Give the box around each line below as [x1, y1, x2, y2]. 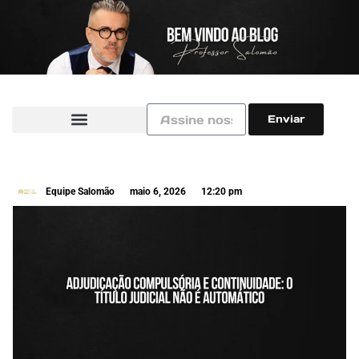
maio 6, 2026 [130, 186, 186, 198]
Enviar [267, 112, 305, 127]
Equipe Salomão [46, 186, 115, 198]
